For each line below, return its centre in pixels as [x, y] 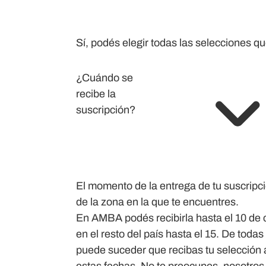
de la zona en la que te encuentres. [157, 202]
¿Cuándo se [104, 78]
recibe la [96, 94]
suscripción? [106, 110]
